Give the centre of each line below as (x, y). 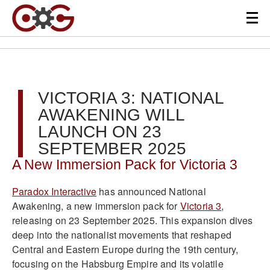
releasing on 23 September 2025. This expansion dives (133, 220)
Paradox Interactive (55, 191)
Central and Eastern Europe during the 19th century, (125, 249)
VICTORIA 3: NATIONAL (131, 98)
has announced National (151, 191)
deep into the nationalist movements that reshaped (122, 234)
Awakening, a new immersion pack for (96, 206)
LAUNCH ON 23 (100, 132)
